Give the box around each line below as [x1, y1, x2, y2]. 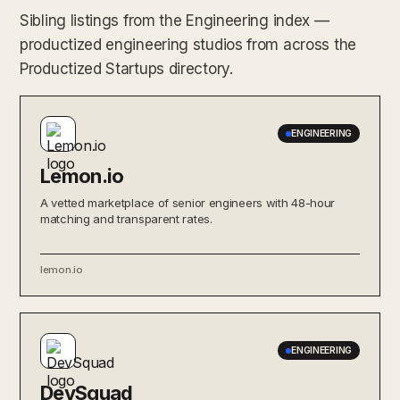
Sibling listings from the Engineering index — [20, 11, 329, 29]
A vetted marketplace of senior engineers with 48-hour [40, 195, 336, 210]
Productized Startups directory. [20, 59, 233, 78]
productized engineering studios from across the [20, 35, 356, 54]
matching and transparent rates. [40, 211, 212, 226]
